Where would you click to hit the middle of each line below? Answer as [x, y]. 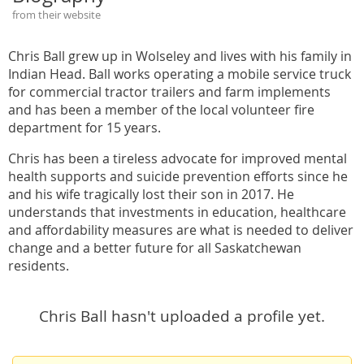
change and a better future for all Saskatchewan [155, 247]
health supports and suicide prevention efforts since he [178, 176]
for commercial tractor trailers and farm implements [169, 91]
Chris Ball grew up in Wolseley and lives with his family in [180, 56]
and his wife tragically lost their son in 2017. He [151, 194]
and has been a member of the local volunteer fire [161, 109]
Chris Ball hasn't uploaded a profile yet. [182, 315]
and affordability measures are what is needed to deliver [181, 230]
